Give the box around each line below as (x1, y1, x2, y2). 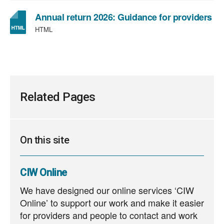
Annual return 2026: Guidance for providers (35, 10, 212, 23)
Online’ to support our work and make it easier (20, 196, 204, 209)
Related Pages (20, 90, 95, 104)
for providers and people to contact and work (20, 208, 197, 221)
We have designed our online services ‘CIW (20, 183, 194, 196)
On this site (20, 134, 69, 146)
